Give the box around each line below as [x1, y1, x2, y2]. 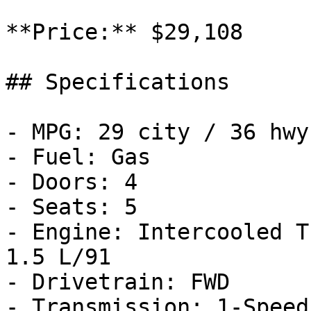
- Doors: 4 [6, 169, 137, 194]
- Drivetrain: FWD [6, 269, 230, 294]
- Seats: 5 [6, 194, 137, 219]
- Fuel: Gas [6, 144, 151, 169]
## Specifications [6, 69, 230, 94]
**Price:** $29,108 [6, 19, 243, 44]
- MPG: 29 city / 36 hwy [6, 119, 309, 144]
